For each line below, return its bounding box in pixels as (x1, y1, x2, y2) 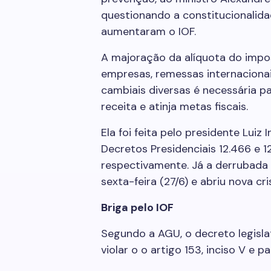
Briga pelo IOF (101, 200, 174, 215)
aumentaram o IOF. (101, 24, 196, 39)
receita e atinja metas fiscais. (101, 99, 248, 114)
